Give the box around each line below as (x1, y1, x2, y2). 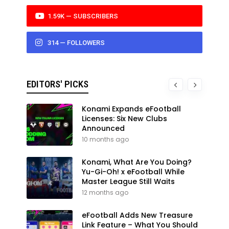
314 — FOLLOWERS (46, 38, 105, 47)
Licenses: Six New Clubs (82, 113, 167, 124)
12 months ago (82, 188, 128, 197)
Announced (82, 123, 125, 133)
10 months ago (82, 134, 129, 144)
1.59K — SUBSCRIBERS (46, 12, 118, 20)
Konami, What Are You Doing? (82, 156, 192, 167)
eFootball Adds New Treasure (82, 210, 193, 220)
